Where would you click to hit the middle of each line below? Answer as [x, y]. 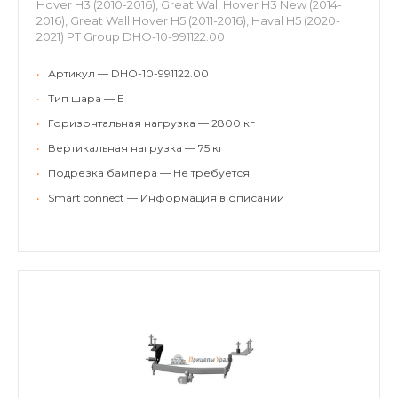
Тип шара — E [86, 98]
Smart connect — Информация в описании [166, 197]
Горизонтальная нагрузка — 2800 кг [151, 123]
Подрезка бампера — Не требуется [149, 172]
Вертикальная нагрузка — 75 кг [136, 147]
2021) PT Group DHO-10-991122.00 [131, 36]
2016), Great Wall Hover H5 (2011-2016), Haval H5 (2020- [188, 20]
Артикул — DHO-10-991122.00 [128, 73]
